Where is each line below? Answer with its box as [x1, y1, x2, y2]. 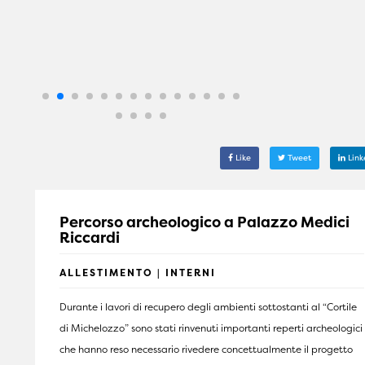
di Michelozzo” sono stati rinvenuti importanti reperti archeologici [59, 320, 363, 335]
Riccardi [59, 226, 130, 248]
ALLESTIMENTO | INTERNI [59, 265, 216, 279]
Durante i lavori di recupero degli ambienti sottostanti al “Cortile [59, 299, 357, 314]
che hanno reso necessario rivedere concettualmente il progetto [59, 341, 353, 356]
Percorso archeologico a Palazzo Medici [59, 211, 350, 232]
